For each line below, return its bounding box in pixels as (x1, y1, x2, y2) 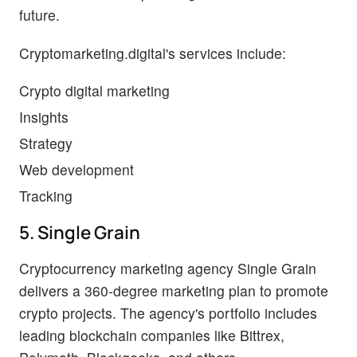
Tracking (19, 185, 73, 206)
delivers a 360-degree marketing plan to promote (19, 280, 328, 300)
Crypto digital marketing (19, 80, 170, 100)
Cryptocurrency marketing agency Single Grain (19, 257, 316, 278)
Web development (19, 159, 134, 179)
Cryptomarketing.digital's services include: (19, 42, 286, 63)
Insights (19, 106, 69, 127)
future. (19, 5, 64, 25)
